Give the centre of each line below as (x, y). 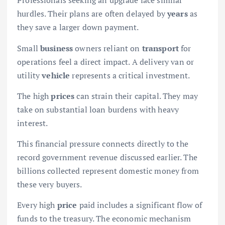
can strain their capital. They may (136, 96)
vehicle (56, 75)
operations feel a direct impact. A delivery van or (106, 62)
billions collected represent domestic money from (108, 171)
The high (34, 96)
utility (30, 75)
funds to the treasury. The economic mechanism (104, 218)
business (57, 48)
